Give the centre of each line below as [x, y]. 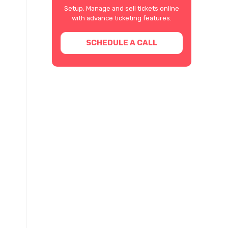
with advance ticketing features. [122, 18]
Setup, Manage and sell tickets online [122, 8]
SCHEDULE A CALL [121, 42]
